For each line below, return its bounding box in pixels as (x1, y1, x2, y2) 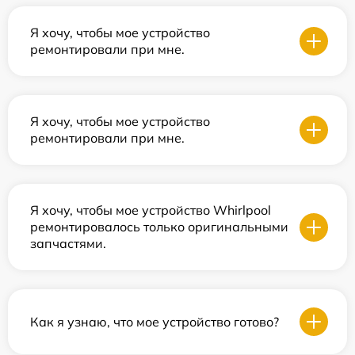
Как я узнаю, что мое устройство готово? (30, 313, 279, 330)
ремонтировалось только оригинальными (30, 219, 288, 235)
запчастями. (30, 235, 106, 252)
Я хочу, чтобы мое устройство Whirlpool (30, 202, 271, 219)
